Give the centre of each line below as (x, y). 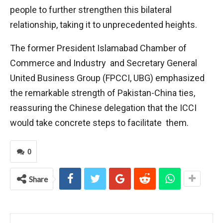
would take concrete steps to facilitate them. (99, 123)
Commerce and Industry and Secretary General (104, 63)
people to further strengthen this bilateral (91, 10)
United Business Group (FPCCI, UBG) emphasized (107, 78)
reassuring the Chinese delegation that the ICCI (103, 108)
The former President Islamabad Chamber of (98, 48)
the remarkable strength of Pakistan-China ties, (103, 93)
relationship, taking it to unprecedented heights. (104, 25)
